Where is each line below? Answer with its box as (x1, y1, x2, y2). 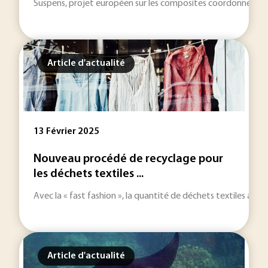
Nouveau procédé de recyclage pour (33, 153, 223, 165)
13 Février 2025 (33, 127, 99, 136)
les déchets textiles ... (33, 168, 144, 180)
